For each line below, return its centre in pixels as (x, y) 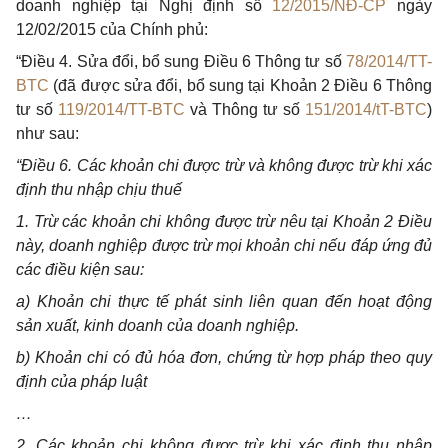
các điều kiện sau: (80, 269)
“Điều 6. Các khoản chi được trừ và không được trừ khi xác (224, 165)
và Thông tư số (245, 109)
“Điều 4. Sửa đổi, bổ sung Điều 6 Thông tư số (181, 61)
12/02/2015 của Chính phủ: (112, 29)
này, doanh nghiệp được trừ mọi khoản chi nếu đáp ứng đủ (224, 245)
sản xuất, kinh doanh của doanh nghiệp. (157, 325)
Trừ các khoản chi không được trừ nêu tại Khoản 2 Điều (233, 221)
